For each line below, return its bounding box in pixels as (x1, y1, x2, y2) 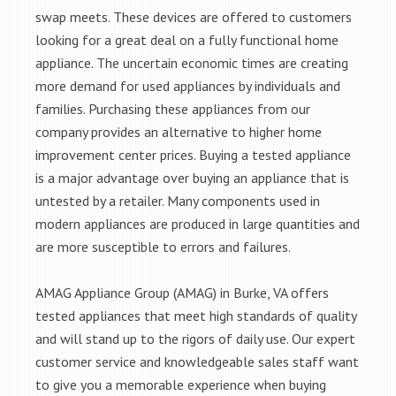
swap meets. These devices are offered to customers (35, 8, 352, 26)
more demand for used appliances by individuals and (35, 77, 340, 95)
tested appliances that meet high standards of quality (35, 307, 356, 324)
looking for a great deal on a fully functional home (35, 31, 339, 49)
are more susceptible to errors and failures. (35, 238, 291, 255)
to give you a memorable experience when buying (35, 376, 326, 393)
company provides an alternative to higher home (35, 123, 322, 141)
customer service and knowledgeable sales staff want (35, 353, 359, 370)
